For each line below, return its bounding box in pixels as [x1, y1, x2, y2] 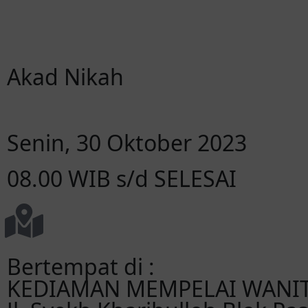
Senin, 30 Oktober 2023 [7, 128, 247, 157]
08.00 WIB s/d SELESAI [7, 164, 236, 193]
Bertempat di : [7, 252, 155, 281]
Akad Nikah [7, 62, 124, 91]
